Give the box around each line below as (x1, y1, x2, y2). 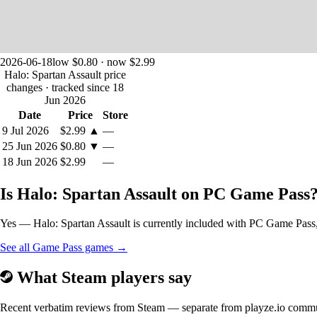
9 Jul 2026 (2, 124, 49, 137)
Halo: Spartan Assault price (4, 68, 126, 81)
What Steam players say (13, 268, 192, 287)
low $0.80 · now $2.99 (52, 55, 155, 68)
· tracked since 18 (45, 81, 124, 93)
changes (6, 81, 45, 93)
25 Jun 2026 (2, 139, 57, 152)
